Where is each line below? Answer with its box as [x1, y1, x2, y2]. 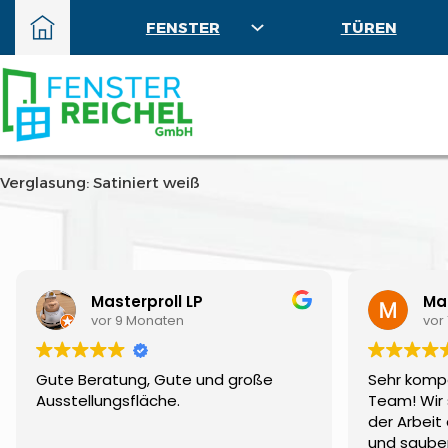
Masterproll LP [91, 290, 203, 312]
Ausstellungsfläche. [36, 390, 180, 411]
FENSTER [145, 18, 220, 37]
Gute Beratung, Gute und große [36, 369, 273, 390]
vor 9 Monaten [91, 310, 184, 330]
